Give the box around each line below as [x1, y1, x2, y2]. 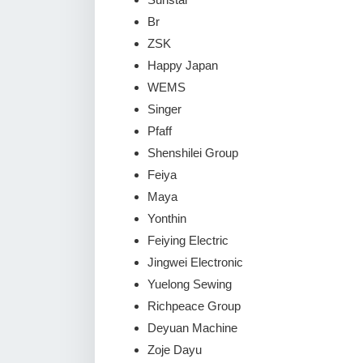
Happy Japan [147, 58, 218, 72]
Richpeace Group [147, 299, 241, 313]
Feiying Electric [147, 233, 228, 247]
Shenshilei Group [147, 146, 238, 160]
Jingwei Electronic [147, 255, 243, 269]
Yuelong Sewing [147, 277, 232, 291]
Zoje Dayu [147, 343, 202, 357]
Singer [147, 102, 181, 116]
